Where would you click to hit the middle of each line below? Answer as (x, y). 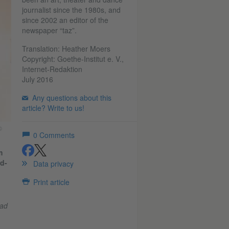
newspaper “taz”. (49, 30)
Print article (51, 182)
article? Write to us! (53, 108)
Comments (57, 135)
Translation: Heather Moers (66, 49)
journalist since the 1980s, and (71, 10)
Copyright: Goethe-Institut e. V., (73, 59)
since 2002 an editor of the (65, 20)
